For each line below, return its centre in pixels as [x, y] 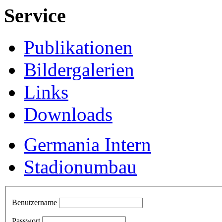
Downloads [68, 114]
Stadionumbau [80, 167]
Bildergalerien [79, 70]
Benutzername [34, 202]
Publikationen [78, 48]
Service [35, 15]
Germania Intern [87, 145]
